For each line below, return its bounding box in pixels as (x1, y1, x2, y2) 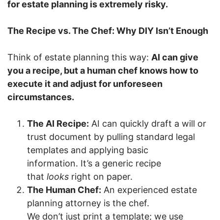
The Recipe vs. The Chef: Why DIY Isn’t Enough (7, 25, 208, 36)
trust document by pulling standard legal (27, 131, 195, 142)
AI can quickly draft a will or (89, 118, 206, 129)
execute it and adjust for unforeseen (7, 78, 163, 89)
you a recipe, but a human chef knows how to (7, 65, 198, 76)
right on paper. (69, 171, 135, 182)
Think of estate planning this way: (7, 52, 151, 62)
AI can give (151, 52, 198, 62)
